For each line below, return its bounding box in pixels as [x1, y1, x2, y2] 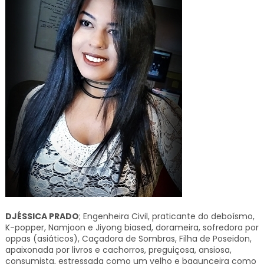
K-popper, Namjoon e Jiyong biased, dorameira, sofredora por [5, 221, 259, 233]
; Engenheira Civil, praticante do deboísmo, [78, 210, 255, 222]
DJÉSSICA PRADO [5, 210, 79, 222]
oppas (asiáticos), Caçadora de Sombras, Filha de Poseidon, [5, 232, 252, 245]
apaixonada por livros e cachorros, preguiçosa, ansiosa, [5, 243, 232, 256]
